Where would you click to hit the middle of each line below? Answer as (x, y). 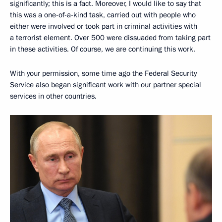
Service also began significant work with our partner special (106, 85)
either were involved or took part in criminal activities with (104, 27)
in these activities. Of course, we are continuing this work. (103, 49)
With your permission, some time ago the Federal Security (103, 74)
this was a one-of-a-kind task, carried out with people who (103, 15)
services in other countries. (53, 96)
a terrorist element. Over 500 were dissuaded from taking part (110, 38)
